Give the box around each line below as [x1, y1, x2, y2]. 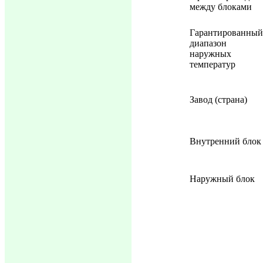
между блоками [190, 2, 252, 12]
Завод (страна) [190, 95, 247, 104]
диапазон [190, 38, 227, 48]
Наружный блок [190, 174, 255, 184]
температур [190, 59, 235, 69]
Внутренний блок [190, 136, 261, 146]
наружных [190, 49, 231, 59]
